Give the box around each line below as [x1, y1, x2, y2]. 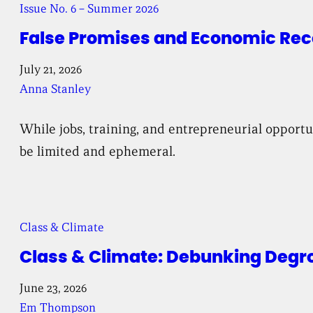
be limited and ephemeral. [20, 142, 176, 159]
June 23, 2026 [20, 280, 87, 296]
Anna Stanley [20, 81, 92, 96]
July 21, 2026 [20, 61, 82, 77]
